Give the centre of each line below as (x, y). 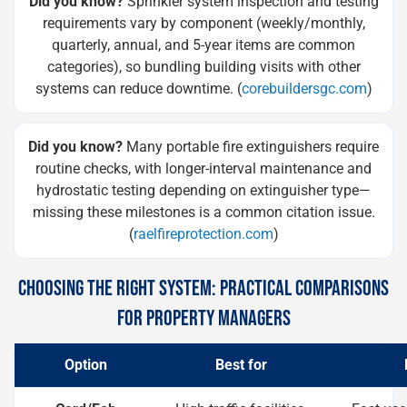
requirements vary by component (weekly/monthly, (203, 23)
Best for (241, 365)
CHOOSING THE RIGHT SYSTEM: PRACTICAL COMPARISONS (203, 288)
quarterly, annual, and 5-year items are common (203, 45)
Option (86, 365)
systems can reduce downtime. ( (138, 89)
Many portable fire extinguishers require (251, 147)
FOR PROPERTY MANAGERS (203, 318)
